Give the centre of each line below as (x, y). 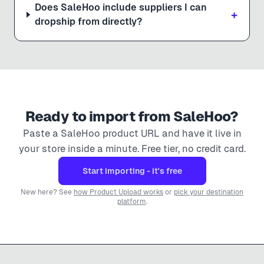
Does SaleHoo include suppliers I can (121, 7)
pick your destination (209, 192)
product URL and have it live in (171, 133)
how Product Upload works (118, 192)
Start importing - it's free (132, 171)
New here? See (47, 192)
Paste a (42, 133)
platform (131, 201)
